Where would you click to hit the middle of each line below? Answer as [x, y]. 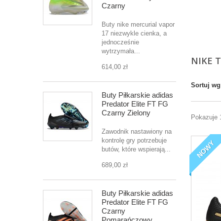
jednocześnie [120, 42]
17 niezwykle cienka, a [134, 33]
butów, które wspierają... [136, 149]
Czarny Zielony [126, 113]
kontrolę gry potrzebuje [134, 140]
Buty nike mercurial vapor [138, 24]
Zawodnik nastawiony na [137, 131]
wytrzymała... [121, 51]
